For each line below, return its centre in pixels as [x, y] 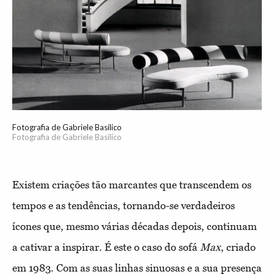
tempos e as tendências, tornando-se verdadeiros [124, 206]
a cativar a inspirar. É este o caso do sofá [106, 247]
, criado [238, 247]
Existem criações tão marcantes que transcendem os [132, 185]
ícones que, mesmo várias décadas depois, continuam [135, 227]
